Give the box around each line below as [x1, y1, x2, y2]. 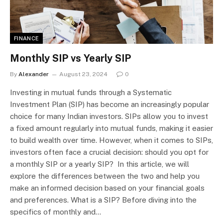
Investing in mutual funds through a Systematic [10, 88, 172, 97]
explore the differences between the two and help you [10, 172, 200, 181]
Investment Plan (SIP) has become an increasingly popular [10, 100, 209, 109]
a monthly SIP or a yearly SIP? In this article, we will [10, 160, 189, 169]
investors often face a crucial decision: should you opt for [10, 148, 209, 157]
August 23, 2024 [59, 71, 108, 78]
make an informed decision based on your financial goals [10, 184, 205, 193]
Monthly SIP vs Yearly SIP [10, 52, 131, 65]
